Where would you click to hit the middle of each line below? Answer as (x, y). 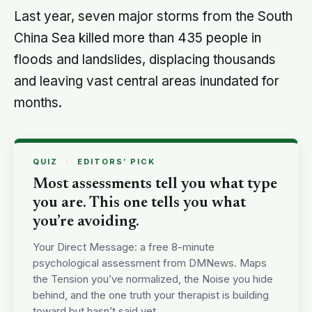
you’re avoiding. (86, 222)
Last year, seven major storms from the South (153, 16)
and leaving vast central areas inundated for (147, 81)
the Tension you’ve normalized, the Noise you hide (153, 279)
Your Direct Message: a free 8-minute (124, 247)
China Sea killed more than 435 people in (138, 38)
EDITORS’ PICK (116, 161)
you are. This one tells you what (139, 203)
